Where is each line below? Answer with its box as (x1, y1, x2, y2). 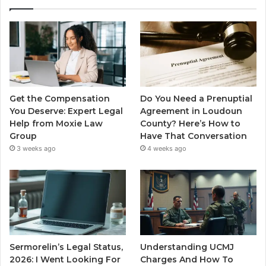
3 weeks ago (17, 144, 56, 153)
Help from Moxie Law (9, 118, 103, 129)
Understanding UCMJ (140, 242, 235, 253)
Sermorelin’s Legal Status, (9, 242, 123, 253)
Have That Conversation (140, 131, 248, 142)
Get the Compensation (9, 93, 110, 104)
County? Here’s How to (140, 118, 241, 129)
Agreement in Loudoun (140, 106, 243, 117)
